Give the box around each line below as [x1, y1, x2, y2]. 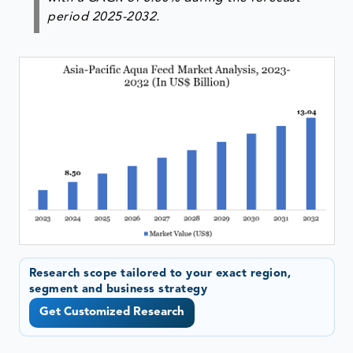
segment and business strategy [28, 283, 207, 295]
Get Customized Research [39, 307, 184, 319]
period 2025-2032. [47, 10, 164, 24]
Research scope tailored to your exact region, [28, 267, 291, 280]
